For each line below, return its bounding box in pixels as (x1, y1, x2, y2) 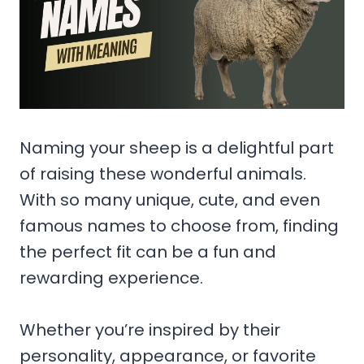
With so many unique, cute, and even (19, 188, 320, 211)
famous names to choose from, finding (19, 214, 339, 237)
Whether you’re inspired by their (19, 318, 280, 341)
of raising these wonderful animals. (19, 162, 306, 185)
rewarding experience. (19, 266, 203, 289)
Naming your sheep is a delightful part (19, 136, 334, 159)
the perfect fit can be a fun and (19, 240, 276, 263)
